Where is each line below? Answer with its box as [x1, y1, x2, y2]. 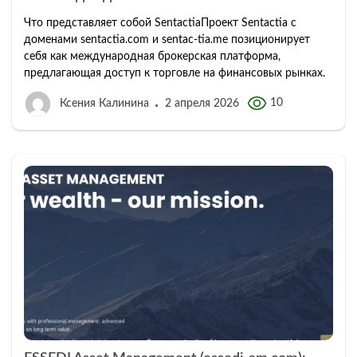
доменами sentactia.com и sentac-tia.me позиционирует [24, 34, 310, 46]
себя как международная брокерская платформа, [24, 51, 280, 63]
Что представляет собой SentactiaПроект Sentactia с [24, 18, 296, 29]
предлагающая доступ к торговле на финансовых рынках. [24, 68, 325, 80]
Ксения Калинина [60, 98, 149, 110]
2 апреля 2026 [165, 98, 239, 110]
